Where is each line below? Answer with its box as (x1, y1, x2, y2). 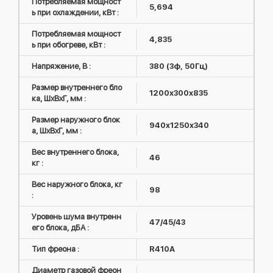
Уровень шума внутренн (32, 212, 121, 221)
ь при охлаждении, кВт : (32, 8, 119, 17)
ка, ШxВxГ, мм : (32, 94, 86, 103)
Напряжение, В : (32, 62, 91, 71)
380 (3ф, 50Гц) (149, 62, 208, 71)
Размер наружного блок (32, 115, 120, 124)
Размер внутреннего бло (32, 83, 122, 92)
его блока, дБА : (32, 223, 89, 232)
